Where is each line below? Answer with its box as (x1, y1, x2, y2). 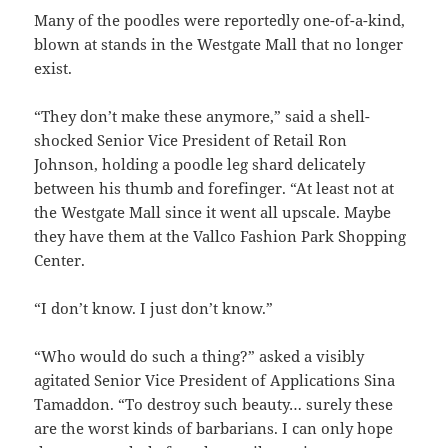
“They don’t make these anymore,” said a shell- (34, 106, 371, 127)
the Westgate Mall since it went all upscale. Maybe (34, 202, 392, 223)
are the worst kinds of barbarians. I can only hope (34, 418, 394, 439)
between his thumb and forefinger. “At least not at (34, 178, 395, 199)
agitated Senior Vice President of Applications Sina (34, 370, 396, 391)
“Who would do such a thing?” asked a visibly (34, 346, 365, 367)
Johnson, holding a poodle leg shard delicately (34, 154, 366, 175)
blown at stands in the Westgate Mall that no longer (34, 34, 404, 55)
